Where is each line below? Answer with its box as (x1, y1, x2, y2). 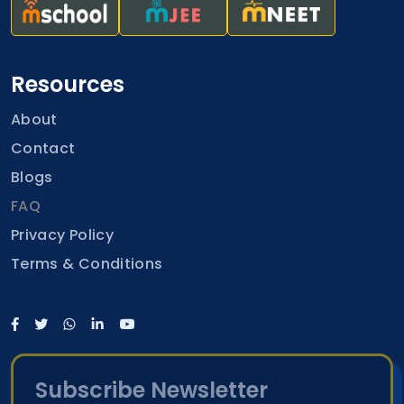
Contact (11, 138, 76, 160)
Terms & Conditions (11, 253, 163, 275)
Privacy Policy (11, 225, 115, 246)
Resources (11, 69, 124, 100)
